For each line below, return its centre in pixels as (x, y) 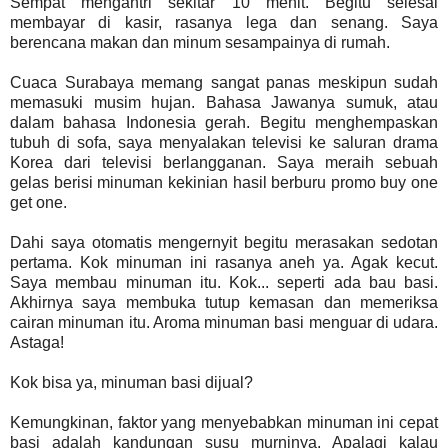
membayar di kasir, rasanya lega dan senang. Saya (224, 22)
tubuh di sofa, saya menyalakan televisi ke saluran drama (224, 142)
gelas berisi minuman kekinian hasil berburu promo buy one (224, 182)
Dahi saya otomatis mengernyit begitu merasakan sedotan (224, 242)
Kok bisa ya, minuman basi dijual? (131, 382)
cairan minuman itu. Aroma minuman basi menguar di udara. (224, 322)
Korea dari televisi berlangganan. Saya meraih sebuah (224, 162)
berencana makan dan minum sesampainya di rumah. (200, 42)
